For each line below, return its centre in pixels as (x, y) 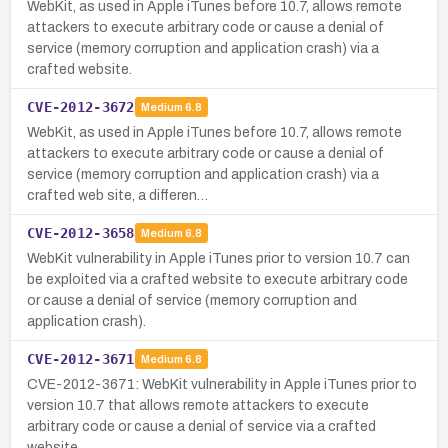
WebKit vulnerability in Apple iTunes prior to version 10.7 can (218, 258)
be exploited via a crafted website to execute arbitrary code (217, 279)
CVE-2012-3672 (81, 106)
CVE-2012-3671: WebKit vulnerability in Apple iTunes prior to (222, 384)
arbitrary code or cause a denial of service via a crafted (201, 426)
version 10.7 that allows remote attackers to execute (198, 405)
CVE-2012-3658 (81, 232)
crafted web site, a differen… (117, 195)
